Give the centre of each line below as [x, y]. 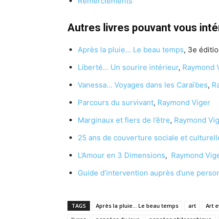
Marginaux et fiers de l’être [124, 120]
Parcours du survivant [116, 102]
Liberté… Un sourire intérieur [128, 67]
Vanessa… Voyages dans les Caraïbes [143, 85]
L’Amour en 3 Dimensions [121, 155]
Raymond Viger [184, 102]
